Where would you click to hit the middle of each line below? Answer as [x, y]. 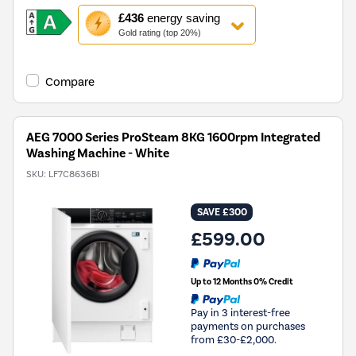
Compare [70, 81]
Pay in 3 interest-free [240, 312]
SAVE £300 [222, 212]
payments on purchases [248, 325]
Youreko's [105, 76]
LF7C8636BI [74, 174]
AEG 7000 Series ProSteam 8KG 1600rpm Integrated [173, 137]
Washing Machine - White [98, 153]
